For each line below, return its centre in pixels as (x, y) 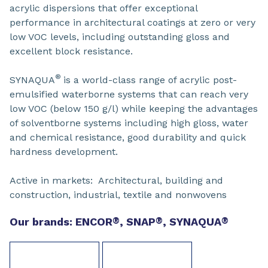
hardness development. (64, 152)
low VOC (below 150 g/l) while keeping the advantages (134, 109)
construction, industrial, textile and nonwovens (118, 195)
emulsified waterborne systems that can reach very (129, 94)
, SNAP (138, 222)
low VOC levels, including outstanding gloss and (120, 37)
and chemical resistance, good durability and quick (128, 137)
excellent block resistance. (71, 51)
